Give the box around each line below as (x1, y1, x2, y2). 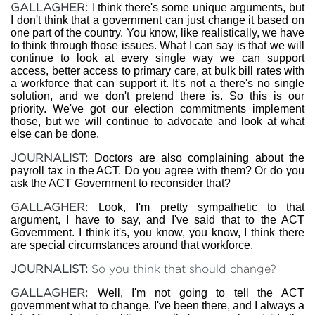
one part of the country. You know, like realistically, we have (11, 27, 304, 39)
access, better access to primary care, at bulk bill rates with (11, 65, 304, 77)
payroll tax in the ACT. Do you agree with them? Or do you (11, 165, 304, 176)
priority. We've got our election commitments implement (11, 103, 304, 115)
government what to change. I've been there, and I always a (11, 300, 304, 311)
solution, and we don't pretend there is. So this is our (11, 90, 304, 102)
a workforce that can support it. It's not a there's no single (11, 77, 304, 89)
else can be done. (11, 128, 99, 140)
